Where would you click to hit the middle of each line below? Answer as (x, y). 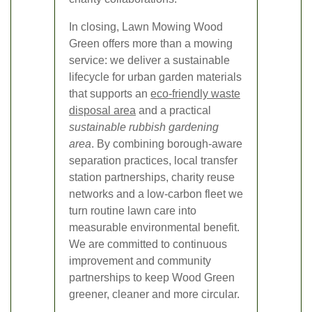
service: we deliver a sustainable (149, 60)
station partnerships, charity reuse (152, 177)
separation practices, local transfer (153, 160)
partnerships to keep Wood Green (152, 277)
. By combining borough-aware (167, 143)
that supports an (110, 93)
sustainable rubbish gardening (144, 127)
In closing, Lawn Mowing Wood (146, 26)
